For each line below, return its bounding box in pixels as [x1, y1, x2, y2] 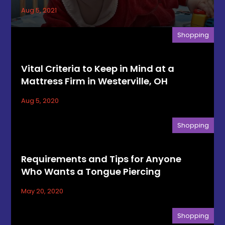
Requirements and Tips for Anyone [21, 153, 182, 165]
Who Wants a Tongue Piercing [21, 165, 161, 178]
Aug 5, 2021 [21, 6, 57, 15]
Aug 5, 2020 [21, 96, 59, 105]
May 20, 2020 [21, 186, 64, 196]
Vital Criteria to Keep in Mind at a [21, 62, 175, 75]
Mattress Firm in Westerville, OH [21, 75, 168, 87]
